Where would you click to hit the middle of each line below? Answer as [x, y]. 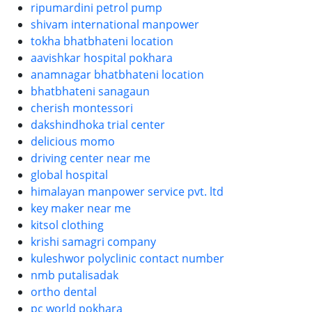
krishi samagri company [93, 241]
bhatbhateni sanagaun [90, 91]
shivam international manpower [115, 24]
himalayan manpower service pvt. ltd [127, 191]
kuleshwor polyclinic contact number [127, 258]
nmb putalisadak [75, 275]
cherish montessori [82, 108]
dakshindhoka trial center [98, 124]
